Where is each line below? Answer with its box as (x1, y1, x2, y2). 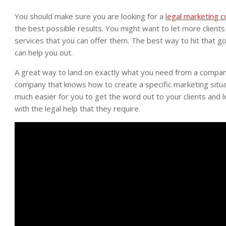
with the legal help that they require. (15, 103, 140, 114)
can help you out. (15, 47, 73, 58)
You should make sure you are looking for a (15, 11, 165, 21)
